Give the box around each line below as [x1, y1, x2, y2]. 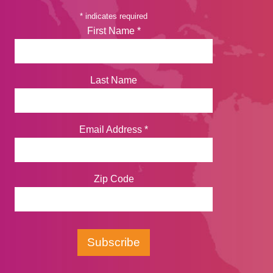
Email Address [79, 124, 144, 135]
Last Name [90, 75, 137, 86]
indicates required [83, 12, 147, 21]
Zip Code [93, 173, 134, 184]
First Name [87, 26, 137, 37]
